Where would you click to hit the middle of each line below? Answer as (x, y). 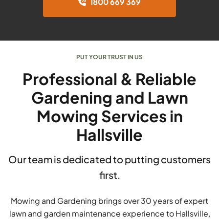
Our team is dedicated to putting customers (109, 159)
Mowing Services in (109, 116)
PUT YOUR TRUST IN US (109, 57)
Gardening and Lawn (109, 98)
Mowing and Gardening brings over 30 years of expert (109, 201)
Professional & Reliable (109, 79)
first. (109, 175)
